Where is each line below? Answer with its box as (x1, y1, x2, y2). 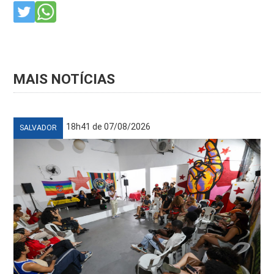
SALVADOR (20, 124, 57, 133)
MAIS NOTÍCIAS (13, 71, 116, 88)
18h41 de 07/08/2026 (66, 122, 151, 132)
